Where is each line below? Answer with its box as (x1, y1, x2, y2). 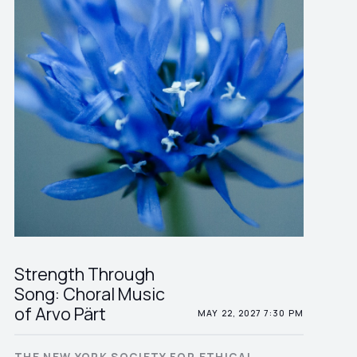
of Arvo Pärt (14, 302, 106, 326)
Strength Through (14, 262, 155, 286)
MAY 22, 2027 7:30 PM (198, 307, 304, 319)
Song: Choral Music (14, 282, 165, 306)
